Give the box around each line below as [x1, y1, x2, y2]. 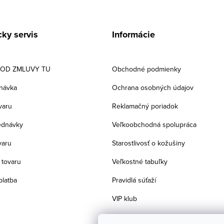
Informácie [112, 28, 155, 41]
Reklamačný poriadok [112, 101, 178, 111]
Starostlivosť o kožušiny [112, 138, 185, 148]
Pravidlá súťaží [112, 175, 156, 185]
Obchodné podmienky [112, 64, 181, 74]
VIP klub [112, 193, 137, 203]
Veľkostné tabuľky [112, 156, 167, 166]
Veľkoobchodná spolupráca [112, 119, 196, 129]
